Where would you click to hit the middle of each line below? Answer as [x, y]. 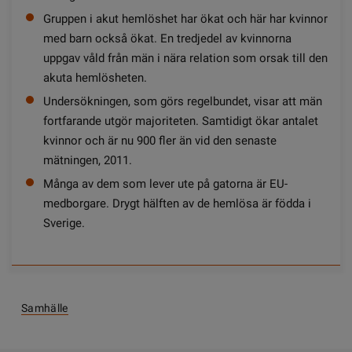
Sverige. [64, 223]
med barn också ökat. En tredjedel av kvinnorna [167, 38]
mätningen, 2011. [88, 160]
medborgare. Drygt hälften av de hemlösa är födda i [177, 203]
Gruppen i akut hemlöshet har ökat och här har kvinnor [185, 19]
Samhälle [45, 308]
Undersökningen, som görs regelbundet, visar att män [183, 101]
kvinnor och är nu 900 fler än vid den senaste [160, 141]
